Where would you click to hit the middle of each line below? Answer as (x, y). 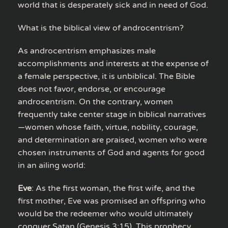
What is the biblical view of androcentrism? (101, 28)
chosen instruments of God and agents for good (111, 152)
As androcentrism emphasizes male (87, 51)
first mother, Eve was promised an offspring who (112, 201)
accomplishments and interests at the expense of (113, 63)
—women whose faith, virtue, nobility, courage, (108, 127)
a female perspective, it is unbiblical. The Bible (106, 76)
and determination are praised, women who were (112, 140)
